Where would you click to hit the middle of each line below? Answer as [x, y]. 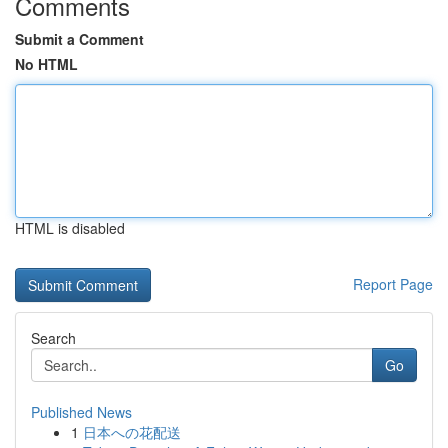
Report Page [393, 284]
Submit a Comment [79, 39]
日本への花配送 [132, 432]
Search [53, 338]
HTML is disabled [70, 228]
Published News [81, 412]
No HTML [46, 64]
